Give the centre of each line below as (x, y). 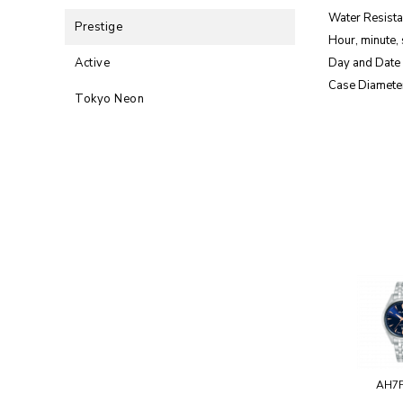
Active (92, 63)
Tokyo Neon (109, 99)
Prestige (99, 27)
